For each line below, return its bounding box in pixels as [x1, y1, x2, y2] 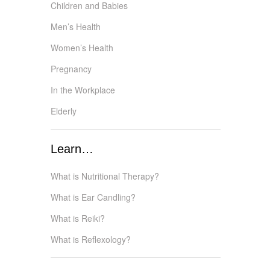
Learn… [51, 142, 93, 155]
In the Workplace [51, 83, 115, 96]
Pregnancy [51, 62, 92, 75]
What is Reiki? [51, 212, 105, 224]
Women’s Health [51, 41, 113, 54]
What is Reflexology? [51, 233, 131, 245]
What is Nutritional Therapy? [51, 169, 159, 182]
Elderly [51, 104, 77, 117]
